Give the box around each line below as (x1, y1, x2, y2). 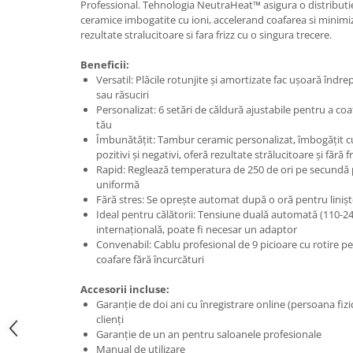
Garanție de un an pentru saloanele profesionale (96, 326, 321, 341)
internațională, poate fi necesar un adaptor (96, 221, 302, 236)
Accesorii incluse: (80, 281, 172, 296)
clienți (96, 311, 128, 326)
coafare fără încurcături (96, 251, 209, 266)
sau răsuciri (96, 87, 154, 102)
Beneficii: (80, 57, 129, 72)
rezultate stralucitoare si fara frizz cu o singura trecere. (80, 27, 332, 42)
